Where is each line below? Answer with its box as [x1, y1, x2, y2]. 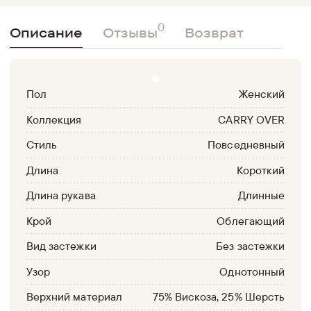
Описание [10, 24, 83, 41]
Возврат [184, 24, 244, 41]
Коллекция [26, 112, 82, 126]
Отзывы [102, 24, 158, 41]
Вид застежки [26, 239, 96, 253]
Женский [238, 87, 285, 101]
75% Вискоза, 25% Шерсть [153, 289, 285, 304]
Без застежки [216, 239, 285, 253]
